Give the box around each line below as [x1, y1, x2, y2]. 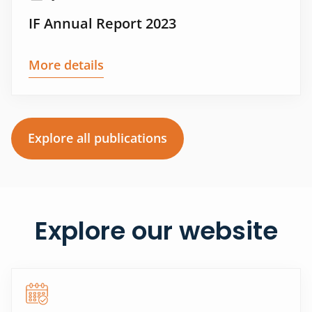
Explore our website [34, 213, 278, 249]
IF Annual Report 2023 [29, 14, 176, 33]
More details [29, 56, 104, 74]
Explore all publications [28, 130, 167, 147]
